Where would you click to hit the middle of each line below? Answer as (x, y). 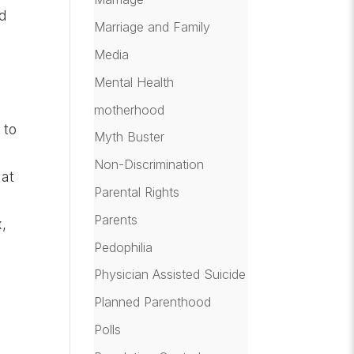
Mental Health (134, 82)
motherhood (130, 109)
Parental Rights (137, 192)
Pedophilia (124, 247)
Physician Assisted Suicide (170, 275)
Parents (116, 219)
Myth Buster (130, 137)
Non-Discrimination (149, 165)
